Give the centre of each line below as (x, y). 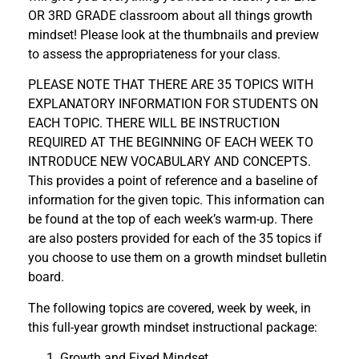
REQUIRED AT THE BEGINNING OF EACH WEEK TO (171, 143)
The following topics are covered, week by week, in (169, 308)
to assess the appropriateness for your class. (154, 54)
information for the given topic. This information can (176, 200)
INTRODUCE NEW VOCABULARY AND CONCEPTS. (169, 162)
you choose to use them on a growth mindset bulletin (177, 258)
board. (46, 277)
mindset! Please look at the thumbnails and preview (173, 34)
